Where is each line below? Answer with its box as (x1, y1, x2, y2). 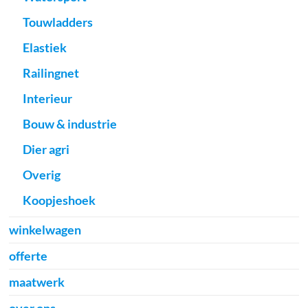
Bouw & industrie (23, 116, 118, 132)
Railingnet (23, 65, 80, 81)
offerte (9, 248, 48, 264)
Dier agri (23, 142, 70, 157)
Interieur (23, 91, 73, 107)
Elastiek (23, 40, 67, 56)
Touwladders (23, 14, 93, 30)
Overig (23, 167, 61, 183)
